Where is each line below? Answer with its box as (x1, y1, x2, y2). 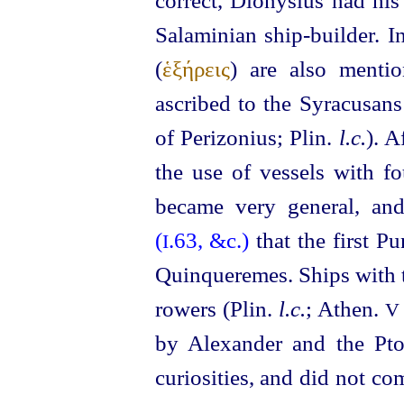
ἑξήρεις (161, 56, 230, 82)
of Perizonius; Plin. (154, 124, 339, 151)
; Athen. (305, 296, 386, 322)
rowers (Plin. (154, 296, 279, 322)
